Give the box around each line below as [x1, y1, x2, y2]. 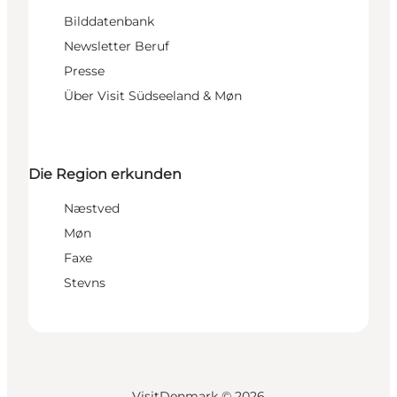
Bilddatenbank [64, 12, 154, 29]
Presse [64, 62, 105, 79]
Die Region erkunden [28, 166, 182, 183]
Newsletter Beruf [64, 37, 169, 54]
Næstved [64, 200, 120, 217]
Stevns [64, 275, 105, 292]
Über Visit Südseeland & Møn [64, 87, 242, 104]
